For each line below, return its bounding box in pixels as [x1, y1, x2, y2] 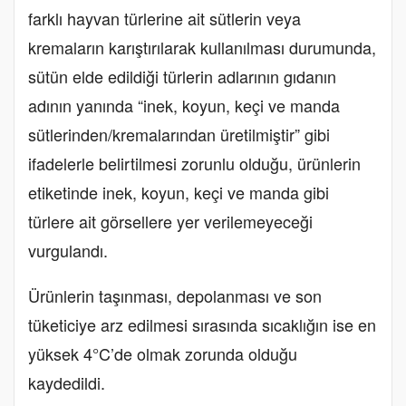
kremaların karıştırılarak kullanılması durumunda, [28, 35, 376, 60]
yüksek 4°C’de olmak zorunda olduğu [28, 342, 297, 366]
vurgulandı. [28, 238, 108, 263]
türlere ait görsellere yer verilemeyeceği [28, 209, 313, 234]
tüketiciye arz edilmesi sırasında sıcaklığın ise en [28, 313, 376, 337]
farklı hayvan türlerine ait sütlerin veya [28, 6, 301, 31]
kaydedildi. [28, 371, 105, 395]
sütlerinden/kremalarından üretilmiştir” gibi [28, 122, 330, 147]
